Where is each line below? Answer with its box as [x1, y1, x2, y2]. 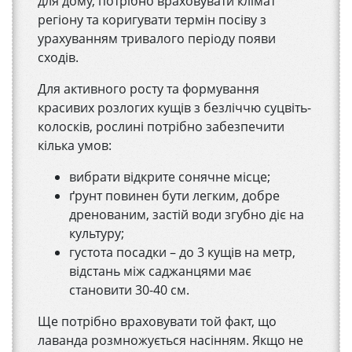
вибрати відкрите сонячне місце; [69, 168, 270, 186]
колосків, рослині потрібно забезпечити [38, 118, 284, 136]
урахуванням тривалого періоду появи [38, 30, 276, 48]
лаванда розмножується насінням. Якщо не [38, 332, 303, 350]
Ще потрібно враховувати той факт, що [38, 313, 277, 331]
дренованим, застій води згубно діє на [69, 206, 304, 224]
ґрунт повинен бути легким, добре [69, 187, 280, 205]
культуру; [69, 225, 124, 243]
